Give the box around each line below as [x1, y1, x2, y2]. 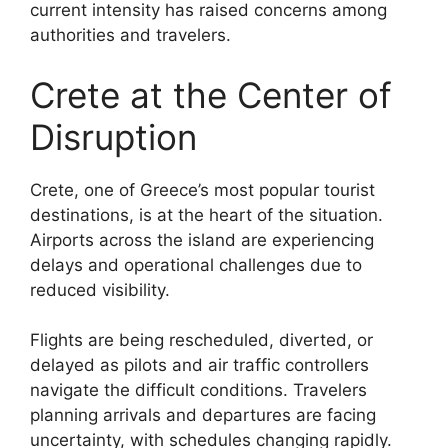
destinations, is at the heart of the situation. [30, 204, 383, 225]
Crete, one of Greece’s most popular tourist [30, 179, 375, 200]
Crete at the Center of [30, 73, 392, 116]
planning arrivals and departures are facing [30, 405, 376, 426]
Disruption [30, 115, 197, 158]
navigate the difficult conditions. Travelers [30, 380, 367, 401]
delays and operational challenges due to [30, 254, 362, 275]
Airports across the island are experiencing [30, 229, 374, 250]
